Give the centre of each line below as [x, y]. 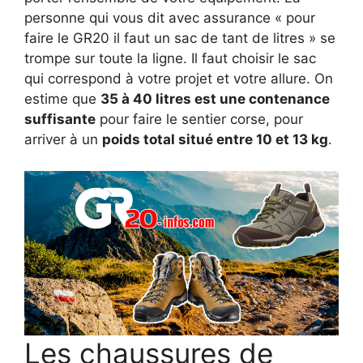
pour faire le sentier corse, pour [199, 120]
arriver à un [63, 140]
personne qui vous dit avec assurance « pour [170, 18]
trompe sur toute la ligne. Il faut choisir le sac [170, 59]
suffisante [60, 120]
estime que [62, 99]
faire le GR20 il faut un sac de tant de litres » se [180, 38]
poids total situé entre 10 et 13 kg [215, 140]
